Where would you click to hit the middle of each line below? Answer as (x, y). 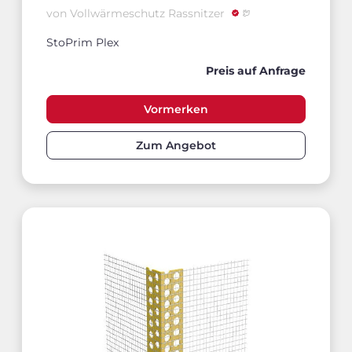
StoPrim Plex (82, 42)
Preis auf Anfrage (256, 70)
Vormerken (176, 110)
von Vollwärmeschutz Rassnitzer (137, 14)
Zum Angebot (176, 146)
